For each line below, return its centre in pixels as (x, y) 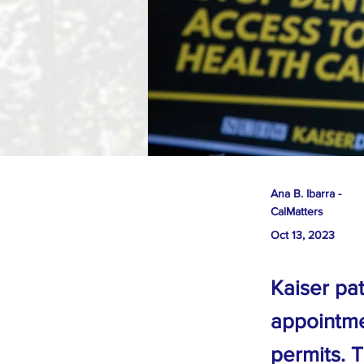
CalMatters (297, 211)
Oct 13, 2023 (303, 235)
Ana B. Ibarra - (306, 193)
